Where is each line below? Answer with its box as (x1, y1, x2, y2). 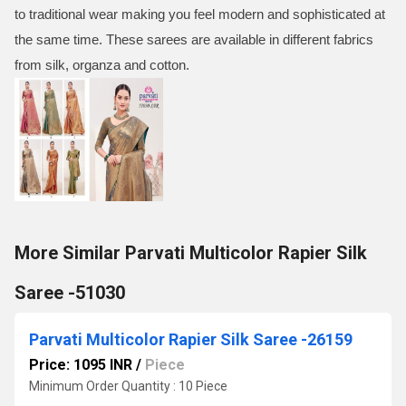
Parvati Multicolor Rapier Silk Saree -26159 (29, 330, 353, 349)
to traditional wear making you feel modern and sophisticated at (14, 6, 385, 22)
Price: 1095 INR (29, 356, 132, 373)
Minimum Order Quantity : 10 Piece (29, 379, 227, 393)
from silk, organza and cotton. (14, 57, 189, 72)
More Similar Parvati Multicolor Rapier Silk (14, 242, 367, 264)
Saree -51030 (14, 282, 125, 304)
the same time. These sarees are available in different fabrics (14, 32, 373, 47)
